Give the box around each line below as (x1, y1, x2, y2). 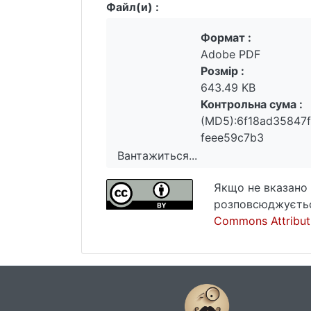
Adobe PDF (201, 47, 260, 61)
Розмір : (201, 64, 244, 78)
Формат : (201, 31, 251, 44)
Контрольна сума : (201, 97, 303, 111)
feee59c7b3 (201, 131, 264, 144)
